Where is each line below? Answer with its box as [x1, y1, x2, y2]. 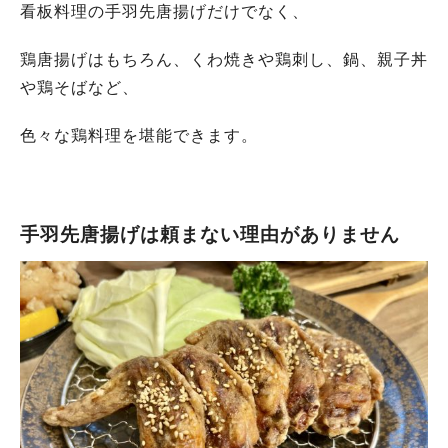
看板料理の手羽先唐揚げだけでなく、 [20, 3, 309, 20]
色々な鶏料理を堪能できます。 [20, 127, 258, 144]
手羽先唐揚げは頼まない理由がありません [20, 224, 400, 245]
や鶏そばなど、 [20, 79, 139, 96]
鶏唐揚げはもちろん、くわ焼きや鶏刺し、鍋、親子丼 [20, 51, 428, 68]
